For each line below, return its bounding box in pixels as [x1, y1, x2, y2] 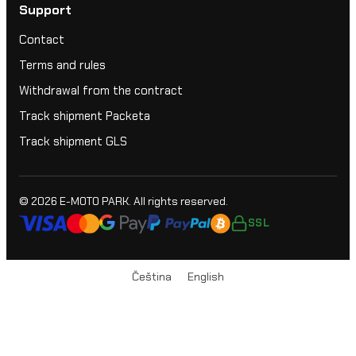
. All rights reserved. [129, 194, 228, 209]
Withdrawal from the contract [19, 83, 183, 99]
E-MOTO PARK [60, 194, 129, 209]
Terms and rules [19, 57, 106, 74]
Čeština [132, 269, 172, 284]
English [188, 269, 224, 284]
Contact [19, 32, 64, 48]
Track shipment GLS [19, 133, 127, 150]
